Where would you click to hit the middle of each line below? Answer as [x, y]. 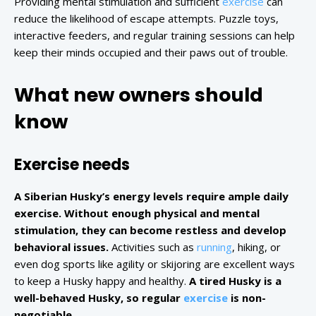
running [214, 247]
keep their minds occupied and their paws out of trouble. [151, 53]
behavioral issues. [63, 247]
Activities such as [154, 247]
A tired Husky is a [235, 281]
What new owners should [139, 95]
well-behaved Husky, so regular [99, 298]
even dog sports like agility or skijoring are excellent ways [154, 264]
